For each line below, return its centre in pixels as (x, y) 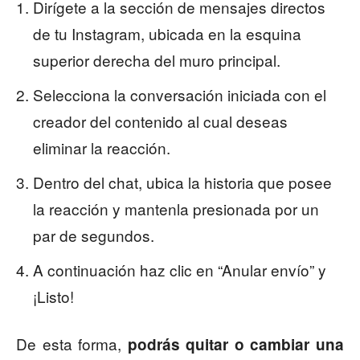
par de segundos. (94, 235)
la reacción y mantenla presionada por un (176, 209)
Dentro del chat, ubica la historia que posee (182, 182)
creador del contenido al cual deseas (160, 121)
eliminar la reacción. (102, 148)
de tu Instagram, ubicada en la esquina (167, 34)
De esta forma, (72, 344)
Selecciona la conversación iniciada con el (180, 95)
